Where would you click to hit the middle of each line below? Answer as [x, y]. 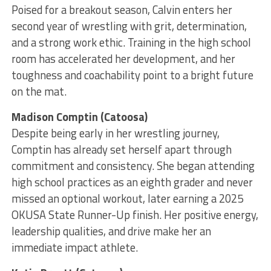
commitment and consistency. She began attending [133, 166]
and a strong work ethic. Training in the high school [131, 43]
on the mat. [39, 92]
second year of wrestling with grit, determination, [129, 26]
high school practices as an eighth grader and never [132, 182]
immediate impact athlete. [74, 248]
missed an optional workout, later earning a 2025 [127, 199]
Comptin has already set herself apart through [121, 150]
